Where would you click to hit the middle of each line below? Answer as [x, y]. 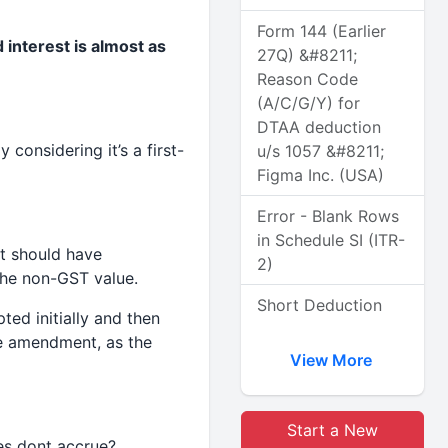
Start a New [333, 430]
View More [332, 360]
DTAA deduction [319, 127]
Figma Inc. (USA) [321, 175]
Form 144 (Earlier [322, 31]
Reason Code [308, 79]
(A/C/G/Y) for [309, 103]
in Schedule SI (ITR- [331, 240]
